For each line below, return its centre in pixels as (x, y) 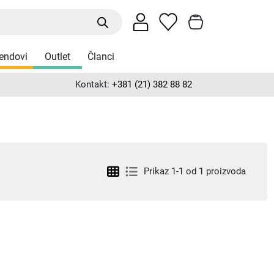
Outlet (58, 56)
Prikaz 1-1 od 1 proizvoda (194, 171)
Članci (101, 56)
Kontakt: (94, 84)
